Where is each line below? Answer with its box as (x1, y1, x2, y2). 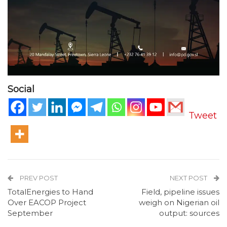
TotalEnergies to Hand (8, 186, 93, 197)
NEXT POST (170, 173, 209, 182)
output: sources (159, 208, 219, 218)
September (8, 208, 53, 218)
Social (8, 84, 34, 95)
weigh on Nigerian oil (139, 197, 219, 207)
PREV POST (18, 173, 58, 182)
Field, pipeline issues (141, 186, 219, 197)
